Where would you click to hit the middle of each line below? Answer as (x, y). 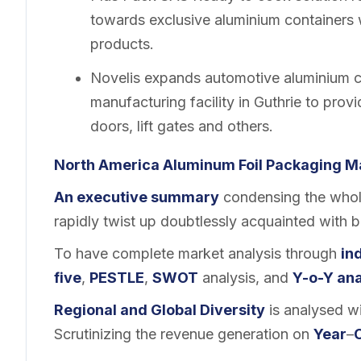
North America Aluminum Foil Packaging (199, 165)
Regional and (102, 310)
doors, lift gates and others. (181, 127)
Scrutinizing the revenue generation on (184, 334)
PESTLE (117, 278)
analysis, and (245, 278)
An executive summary (137, 197)
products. (122, 44)
